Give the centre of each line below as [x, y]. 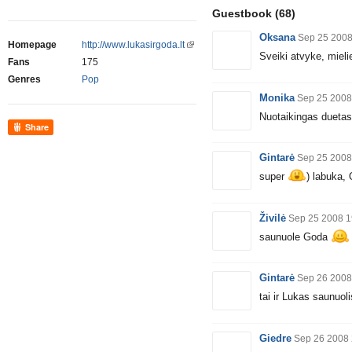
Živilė [273, 218]
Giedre [275, 338]
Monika [277, 97]
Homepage [32, 45]
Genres [24, 79]
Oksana [277, 37]
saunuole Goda [295, 237]
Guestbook [242, 13]
